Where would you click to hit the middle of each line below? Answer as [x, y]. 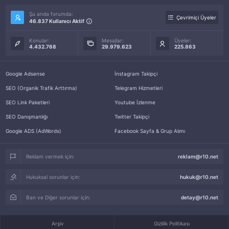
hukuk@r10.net [199, 177]
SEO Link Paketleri [28, 102]
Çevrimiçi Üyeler [196, 17]
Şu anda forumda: [51, 14]
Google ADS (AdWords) [34, 131]
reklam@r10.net [198, 156]
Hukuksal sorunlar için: [53, 177]
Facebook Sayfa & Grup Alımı [150, 131]
